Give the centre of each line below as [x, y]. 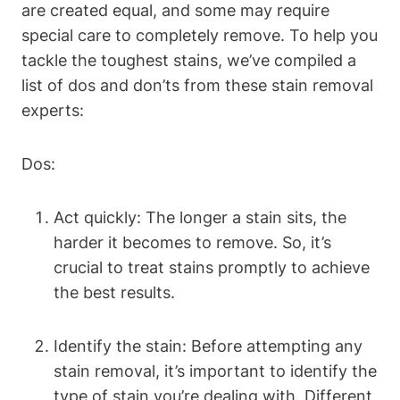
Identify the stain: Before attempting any [208, 346]
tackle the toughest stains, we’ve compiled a [189, 60]
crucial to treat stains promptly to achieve [212, 267]
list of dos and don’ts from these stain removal [197, 85]
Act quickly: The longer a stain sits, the [200, 217]
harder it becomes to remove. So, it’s [192, 242]
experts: [53, 110]
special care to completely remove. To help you [200, 35]
